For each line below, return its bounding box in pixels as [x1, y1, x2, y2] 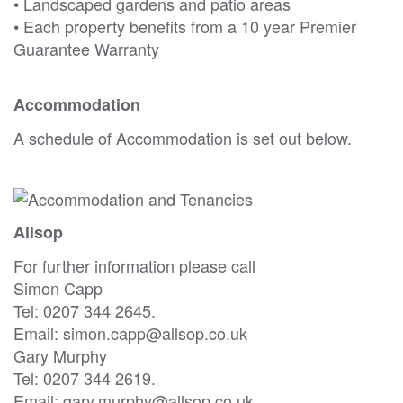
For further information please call [13, 254, 255, 278]
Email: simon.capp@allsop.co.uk [13, 321, 247, 345]
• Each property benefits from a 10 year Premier [13, 14, 356, 39]
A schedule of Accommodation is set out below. [13, 126, 352, 150]
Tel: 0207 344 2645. [13, 299, 156, 323]
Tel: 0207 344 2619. [13, 366, 156, 390]
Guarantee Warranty [13, 37, 159, 61]
